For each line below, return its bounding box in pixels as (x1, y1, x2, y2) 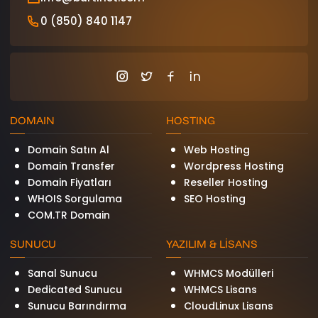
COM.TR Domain (28, 208, 111, 222)
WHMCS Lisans (183, 283, 257, 297)
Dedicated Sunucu (28, 283, 123, 297)
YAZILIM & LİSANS (165, 237, 258, 251)
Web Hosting (183, 143, 250, 157)
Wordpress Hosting (183, 159, 284, 173)
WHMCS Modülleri (183, 266, 273, 280)
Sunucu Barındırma (28, 299, 127, 313)
